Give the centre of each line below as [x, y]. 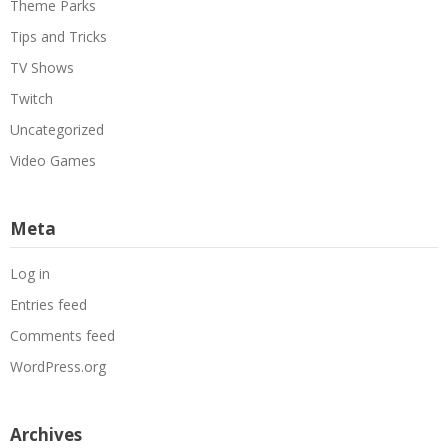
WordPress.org [58, 366]
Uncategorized [57, 129]
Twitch [31, 98]
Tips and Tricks [58, 36]
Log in [30, 273]
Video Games [53, 160]
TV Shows [42, 67]
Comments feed [62, 335]
